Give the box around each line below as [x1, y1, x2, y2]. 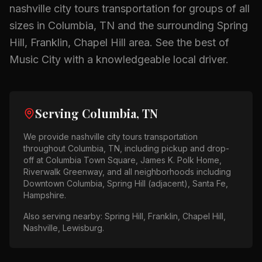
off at [23, 155, 46, 165]
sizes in [9, 19, 48, 32]
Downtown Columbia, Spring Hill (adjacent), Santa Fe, [23, 178, 228, 188]
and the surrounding [115, 19, 217, 32]
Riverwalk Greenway [23, 167, 102, 177]
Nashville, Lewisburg [23, 223, 102, 233]
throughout [23, 143, 68, 153]
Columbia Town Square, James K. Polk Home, [46, 155, 222, 165]
